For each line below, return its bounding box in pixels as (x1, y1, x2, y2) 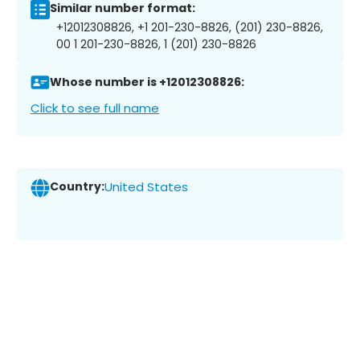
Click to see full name (31, 99, 159, 117)
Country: (50, 178, 104, 195)
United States (104, 178, 188, 196)
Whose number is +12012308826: (50, 74, 244, 91)
